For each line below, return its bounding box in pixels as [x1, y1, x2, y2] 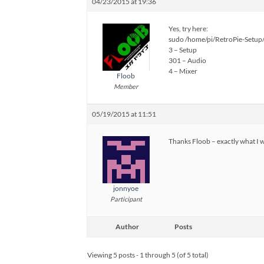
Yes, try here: [169, 24, 208, 33]
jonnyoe [113, 184, 138, 193]
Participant [110, 195, 142, 203]
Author [115, 222, 139, 231]
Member [114, 82, 138, 90]
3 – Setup [169, 45, 197, 54]
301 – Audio [169, 56, 206, 65]
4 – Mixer [169, 67, 197, 75]
